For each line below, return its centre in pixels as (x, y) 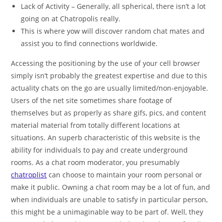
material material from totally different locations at (96, 125)
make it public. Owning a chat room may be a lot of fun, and (111, 187)
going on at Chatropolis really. (71, 19)
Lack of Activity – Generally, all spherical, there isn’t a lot (113, 6)
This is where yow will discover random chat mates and (113, 31)
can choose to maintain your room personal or (125, 175)
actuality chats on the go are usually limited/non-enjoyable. (110, 88)
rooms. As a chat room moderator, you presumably (95, 162)
